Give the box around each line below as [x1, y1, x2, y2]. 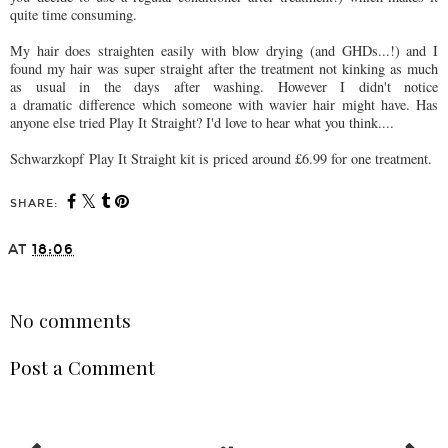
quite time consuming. [10, 5, 137, 25]
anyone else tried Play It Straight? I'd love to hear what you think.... [10, 113, 394, 133]
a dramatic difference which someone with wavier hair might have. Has [10, 95, 438, 115]
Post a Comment [10, 354, 155, 380]
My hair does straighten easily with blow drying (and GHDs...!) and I [10, 41, 438, 61]
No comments [10, 308, 131, 334]
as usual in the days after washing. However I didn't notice [10, 77, 438, 97]
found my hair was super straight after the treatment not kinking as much [10, 59, 438, 79]
